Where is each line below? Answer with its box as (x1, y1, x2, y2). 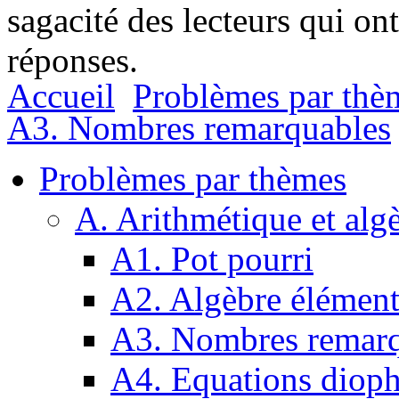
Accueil (7, 77, 115, 116)
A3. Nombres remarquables (7, 109, 391, 148)
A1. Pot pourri (110, 240, 313, 279)
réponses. (7, 41, 138, 80)
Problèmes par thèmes (39, 159, 346, 199)
